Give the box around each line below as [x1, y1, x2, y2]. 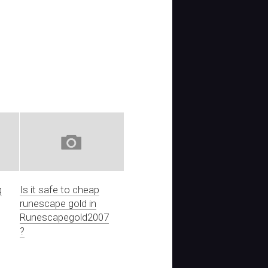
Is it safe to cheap [20, 183, 100, 196]
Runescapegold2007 [20, 211, 109, 223]
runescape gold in [20, 197, 97, 209]
